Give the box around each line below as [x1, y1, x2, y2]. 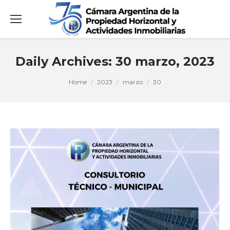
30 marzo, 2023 [116, 54, 215, 69]
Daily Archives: [15, 54, 116, 69]
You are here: [10, 77, 57, 86]
